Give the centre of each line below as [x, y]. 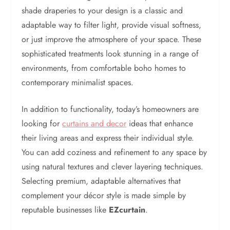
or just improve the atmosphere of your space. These [112, 39]
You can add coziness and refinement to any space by [114, 152]
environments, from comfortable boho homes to [104, 68]
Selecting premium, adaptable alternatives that [101, 181]
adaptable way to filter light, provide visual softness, [112, 25]
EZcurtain [127, 210]
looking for [42, 123]
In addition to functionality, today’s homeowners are [110, 109]
